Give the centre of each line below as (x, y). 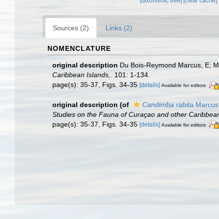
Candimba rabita (168, 104)
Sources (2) (71, 28)
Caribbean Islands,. (82, 75)
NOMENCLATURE (79, 48)
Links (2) (119, 28)
